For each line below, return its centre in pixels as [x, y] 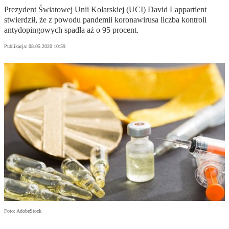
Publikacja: [16, 47]
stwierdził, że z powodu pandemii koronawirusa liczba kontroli [105, 20]
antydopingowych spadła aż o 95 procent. [71, 30]
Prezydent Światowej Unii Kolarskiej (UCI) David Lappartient [105, 10]
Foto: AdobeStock [23, 211]
